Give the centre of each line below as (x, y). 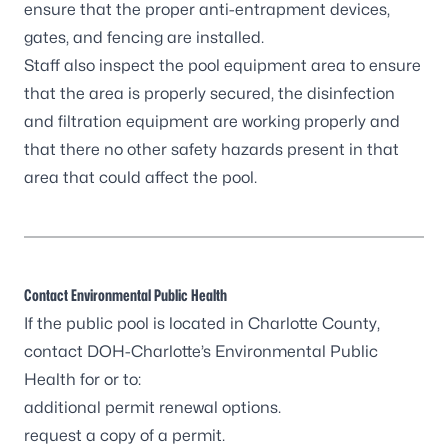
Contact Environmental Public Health (125, 295)
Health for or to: (84, 379)
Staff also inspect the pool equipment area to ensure (222, 65)
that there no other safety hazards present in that (211, 149)
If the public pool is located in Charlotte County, (202, 323)
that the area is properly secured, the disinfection (209, 93)
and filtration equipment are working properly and (212, 121)
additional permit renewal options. (152, 407)
